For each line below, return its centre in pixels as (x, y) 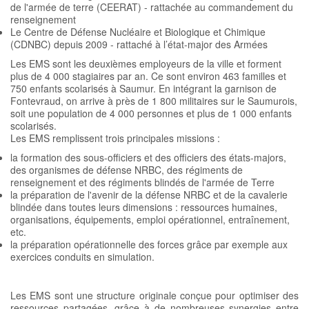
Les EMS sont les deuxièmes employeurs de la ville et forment (146, 63)
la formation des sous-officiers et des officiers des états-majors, (148, 157)
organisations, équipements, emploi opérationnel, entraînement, (150, 219)
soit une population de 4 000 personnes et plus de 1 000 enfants (151, 113)
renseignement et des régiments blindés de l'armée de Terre (142, 182)
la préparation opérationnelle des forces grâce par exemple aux (149, 244)
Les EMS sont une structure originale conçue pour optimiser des (154, 295)
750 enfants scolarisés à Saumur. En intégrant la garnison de (143, 88)
